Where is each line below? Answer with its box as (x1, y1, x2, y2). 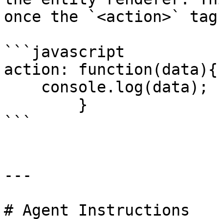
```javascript (4, 43, 125, 61)
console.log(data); (4, 78, 41, 96)
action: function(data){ (4, 61, 218, 78)
